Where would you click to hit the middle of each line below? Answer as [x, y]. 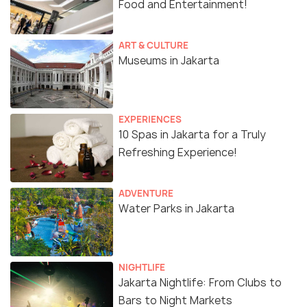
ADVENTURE [146, 193]
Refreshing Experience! [178, 152]
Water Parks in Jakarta [176, 208]
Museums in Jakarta [169, 60]
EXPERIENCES [150, 119]
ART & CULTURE [153, 45]
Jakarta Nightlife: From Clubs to [200, 282]
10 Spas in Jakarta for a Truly [192, 134]
